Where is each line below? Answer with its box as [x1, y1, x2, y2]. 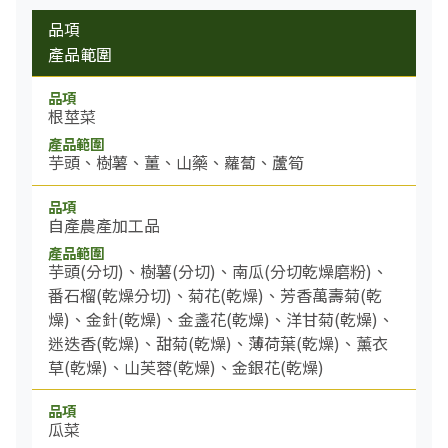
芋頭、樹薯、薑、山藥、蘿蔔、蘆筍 [48, 150, 304, 175]
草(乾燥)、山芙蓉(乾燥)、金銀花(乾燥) [48, 354, 324, 379]
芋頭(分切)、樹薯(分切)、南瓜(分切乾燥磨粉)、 [48, 258, 388, 283]
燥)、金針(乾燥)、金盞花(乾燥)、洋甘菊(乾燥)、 [48, 306, 394, 331]
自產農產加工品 [48, 212, 160, 237]
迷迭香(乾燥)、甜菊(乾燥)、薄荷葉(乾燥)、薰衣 [48, 330, 388, 355]
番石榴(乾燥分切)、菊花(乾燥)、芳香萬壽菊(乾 [48, 282, 382, 307]
